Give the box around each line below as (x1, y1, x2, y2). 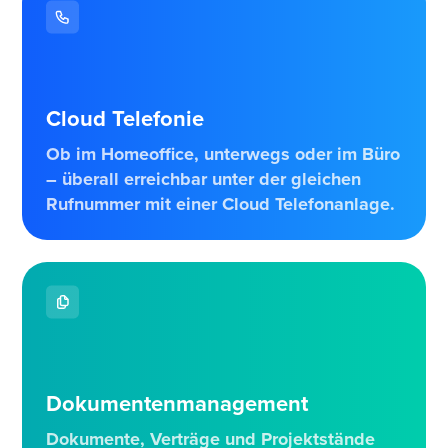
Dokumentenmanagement (45, 386, 308, 419)
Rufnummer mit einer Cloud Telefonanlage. (45, 191, 395, 218)
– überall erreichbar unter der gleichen (45, 166, 361, 193)
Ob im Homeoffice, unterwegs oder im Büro (45, 141, 400, 168)
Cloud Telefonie (45, 102, 204, 135)
